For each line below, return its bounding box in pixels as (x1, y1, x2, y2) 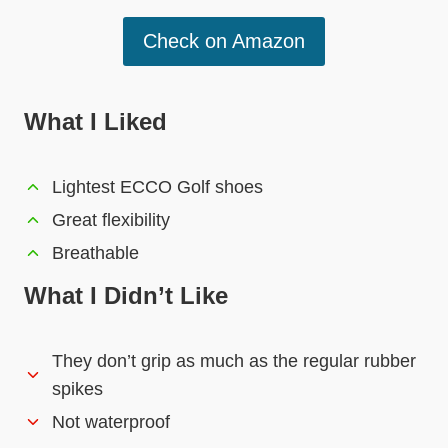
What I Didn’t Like (24, 281, 228, 309)
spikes (52, 378, 103, 399)
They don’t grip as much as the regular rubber (52, 350, 416, 371)
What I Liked (24, 107, 167, 135)
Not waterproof (52, 411, 170, 432)
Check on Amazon (143, 30, 305, 53)
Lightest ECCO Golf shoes (52, 176, 263, 197)
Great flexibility (52, 209, 170, 230)
